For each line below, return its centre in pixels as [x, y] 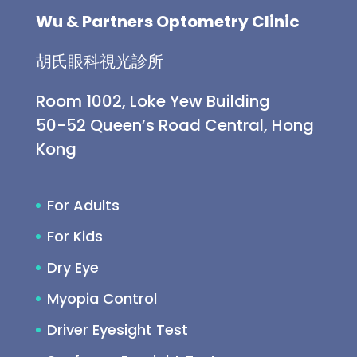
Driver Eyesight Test [117, 329]
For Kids [75, 236]
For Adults [83, 205]
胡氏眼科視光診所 [99, 61]
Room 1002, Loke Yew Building [153, 101]
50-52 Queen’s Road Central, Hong [175, 125]
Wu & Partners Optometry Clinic [167, 21]
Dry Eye [73, 267]
